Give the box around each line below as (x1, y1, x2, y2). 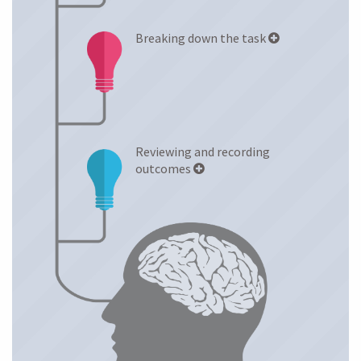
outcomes (135, 160, 193, 177)
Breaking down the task (135, 29, 268, 46)
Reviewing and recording (135, 143, 270, 160)
